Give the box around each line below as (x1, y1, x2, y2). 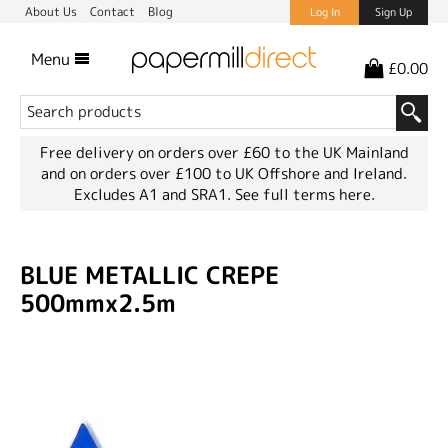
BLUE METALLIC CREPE (20, 257, 279, 292)
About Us (25, 3, 80, 20)
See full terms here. (234, 184, 375, 205)
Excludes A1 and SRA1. (73, 184, 235, 205)
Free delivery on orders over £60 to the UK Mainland (39, 142, 409, 163)
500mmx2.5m (20, 285, 176, 320)
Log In (309, 4, 340, 20)
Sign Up (375, 4, 412, 20)
